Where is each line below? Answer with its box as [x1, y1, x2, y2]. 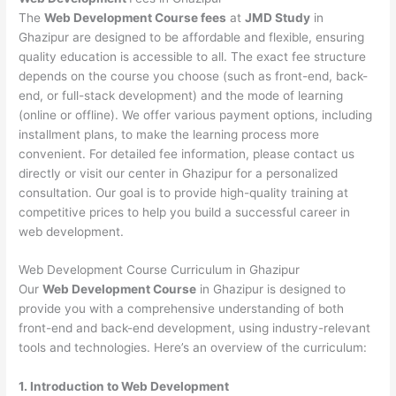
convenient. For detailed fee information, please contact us [19, 146, 355, 161]
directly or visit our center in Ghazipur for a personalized [19, 165, 339, 180]
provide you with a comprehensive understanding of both [19, 301, 345, 316]
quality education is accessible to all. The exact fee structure [19, 49, 367, 64]
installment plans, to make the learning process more [19, 126, 320, 141]
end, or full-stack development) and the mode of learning [19, 88, 344, 103]
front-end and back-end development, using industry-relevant [19, 321, 371, 336]
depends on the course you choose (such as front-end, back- [19, 68, 369, 83]
